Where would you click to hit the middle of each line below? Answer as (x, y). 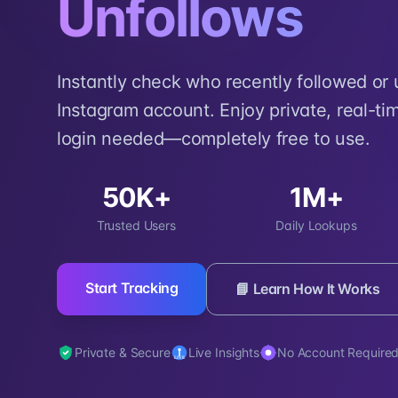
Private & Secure (123, 352)
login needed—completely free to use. (214, 139)
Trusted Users (136, 225)
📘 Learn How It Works (308, 289)
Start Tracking (132, 288)
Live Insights (223, 352)
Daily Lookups (316, 225)
